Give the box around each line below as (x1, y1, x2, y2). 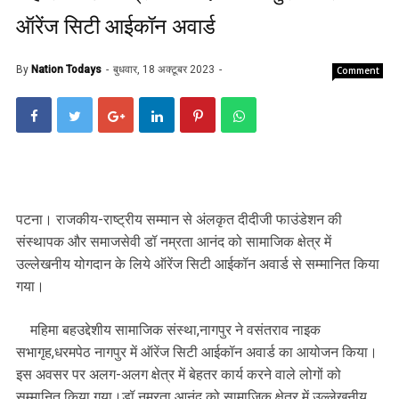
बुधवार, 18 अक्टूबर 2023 (113, 63, 217, 77)
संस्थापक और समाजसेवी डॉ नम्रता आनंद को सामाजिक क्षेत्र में (16, 233, 331, 251)
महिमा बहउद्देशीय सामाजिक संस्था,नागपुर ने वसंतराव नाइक (16, 322, 321, 339)
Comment (337, 64, 379, 77)
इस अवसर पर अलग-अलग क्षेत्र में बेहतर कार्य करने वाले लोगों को (16, 366, 341, 384)
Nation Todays (31, 63, 102, 77)
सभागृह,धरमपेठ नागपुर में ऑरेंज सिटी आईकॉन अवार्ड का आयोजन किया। (16, 344, 378, 362)
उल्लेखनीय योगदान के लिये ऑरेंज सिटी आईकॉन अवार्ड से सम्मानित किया (16, 256, 379, 273)
